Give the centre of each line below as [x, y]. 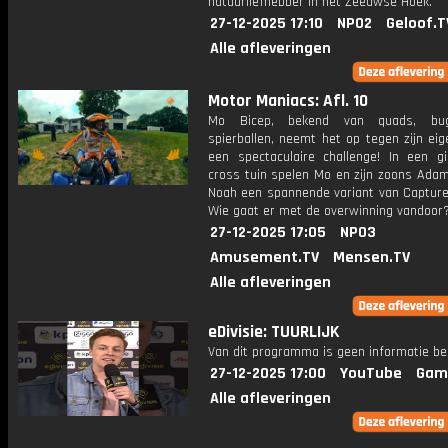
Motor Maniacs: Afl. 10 [288, 101]
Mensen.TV [371, 257]
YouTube [371, 373]
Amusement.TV [264, 257]
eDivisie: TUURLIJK [274, 332]
